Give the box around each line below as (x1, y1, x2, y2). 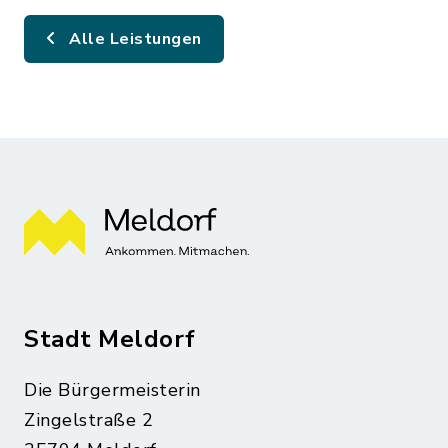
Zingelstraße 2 (24, 407, 153, 432)
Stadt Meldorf (24, 322, 196, 355)
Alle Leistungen (64, 28, 202, 50)
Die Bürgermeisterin (24, 377, 201, 402)
